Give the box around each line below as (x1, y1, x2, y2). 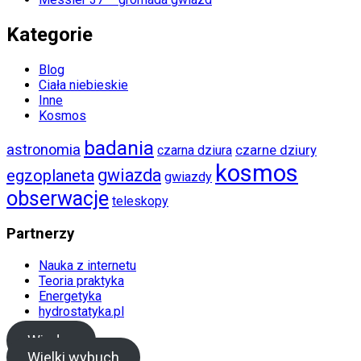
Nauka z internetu (39, 258, 136, 274)
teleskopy (112, 193, 168, 209)
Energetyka (39, 288, 102, 305)
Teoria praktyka (39, 273, 124, 289)
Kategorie (6, 23, 93, 46)
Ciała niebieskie (39, 77, 128, 93)
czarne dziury (235, 142, 317, 158)
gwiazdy (164, 168, 212, 185)
